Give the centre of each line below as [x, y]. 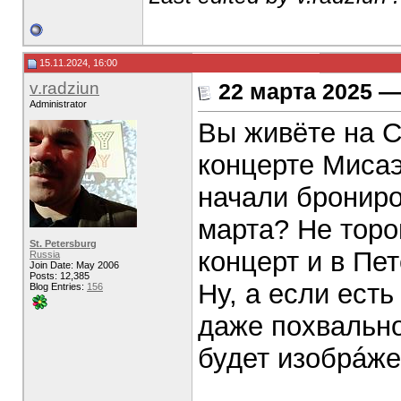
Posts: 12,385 [60, 276]
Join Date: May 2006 [74, 265]
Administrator [58, 104]
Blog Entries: [58, 286]
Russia [45, 254]
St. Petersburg [63, 243]
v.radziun [64, 88]
